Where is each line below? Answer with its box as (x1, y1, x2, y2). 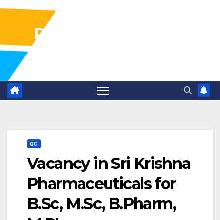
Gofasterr (78, 47, 142, 65)
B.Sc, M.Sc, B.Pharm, (27, 194, 176, 214)
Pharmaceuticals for (27, 174, 176, 193)
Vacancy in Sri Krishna (27, 154, 191, 173)
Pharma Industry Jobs (34, 25, 186, 43)
